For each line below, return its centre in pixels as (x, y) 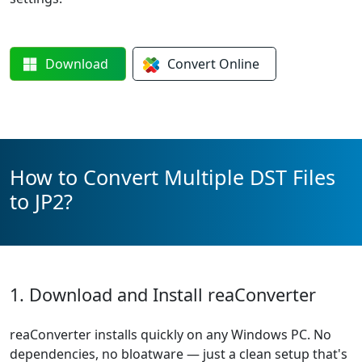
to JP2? (41, 201)
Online (239, 64)
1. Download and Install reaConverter (163, 295)
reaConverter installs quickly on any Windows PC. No (170, 335)
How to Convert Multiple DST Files (173, 177)
